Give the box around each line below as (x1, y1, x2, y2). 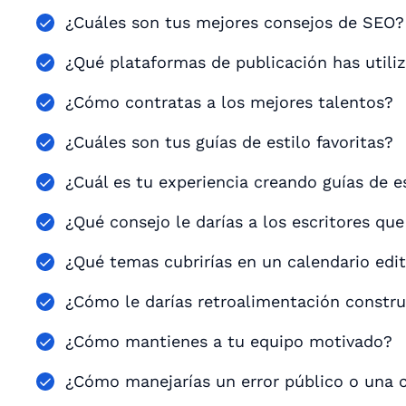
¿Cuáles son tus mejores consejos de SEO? (65, 13, 404, 32)
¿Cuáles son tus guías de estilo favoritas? (65, 132, 393, 151)
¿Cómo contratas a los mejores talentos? (65, 92, 393, 111)
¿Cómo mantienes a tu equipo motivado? (65, 332, 392, 351)
